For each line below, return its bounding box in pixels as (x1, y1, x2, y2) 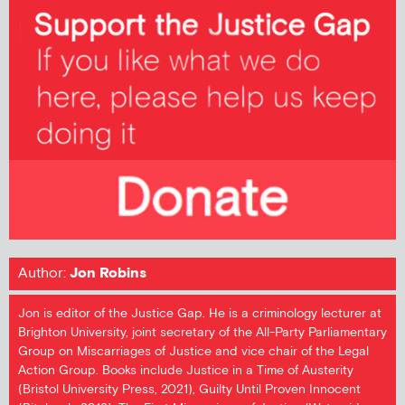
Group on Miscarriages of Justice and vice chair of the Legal (18, 342, 369, 360)
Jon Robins (66, 263, 146, 283)
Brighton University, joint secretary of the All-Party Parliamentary (18, 323, 387, 341)
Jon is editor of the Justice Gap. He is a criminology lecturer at (18, 304, 381, 322)
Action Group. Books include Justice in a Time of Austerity (18, 361, 353, 379)
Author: (18, 263, 66, 283)
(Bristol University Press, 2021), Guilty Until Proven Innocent (18, 380, 361, 398)
